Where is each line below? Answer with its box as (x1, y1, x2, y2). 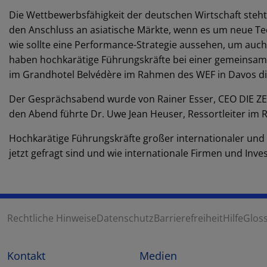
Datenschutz (97, 211, 154, 225)
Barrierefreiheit (154, 211, 223, 225)
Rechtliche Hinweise (7, 211, 97, 225)
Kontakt (7, 249, 45, 263)
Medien (139, 249, 177, 263)
